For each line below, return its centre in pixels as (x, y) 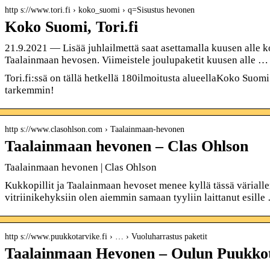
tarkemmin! (29, 90)
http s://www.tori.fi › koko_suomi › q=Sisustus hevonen (99, 10)
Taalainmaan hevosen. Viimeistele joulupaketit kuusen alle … (136, 60)
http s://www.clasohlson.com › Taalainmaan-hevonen (94, 129)
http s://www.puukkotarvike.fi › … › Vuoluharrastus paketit (106, 236)
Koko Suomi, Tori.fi (71, 27)
